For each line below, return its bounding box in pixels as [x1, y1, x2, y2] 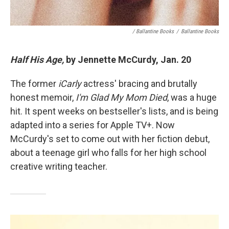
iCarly [58, 78, 81, 89]
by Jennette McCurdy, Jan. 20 [66, 54, 191, 65]
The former [10, 78, 58, 89]
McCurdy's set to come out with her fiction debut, [10, 133, 210, 144]
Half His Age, [10, 54, 66, 65]
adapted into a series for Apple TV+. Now [10, 119, 175, 130]
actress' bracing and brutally [81, 78, 197, 89]
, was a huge [167, 91, 217, 103]
